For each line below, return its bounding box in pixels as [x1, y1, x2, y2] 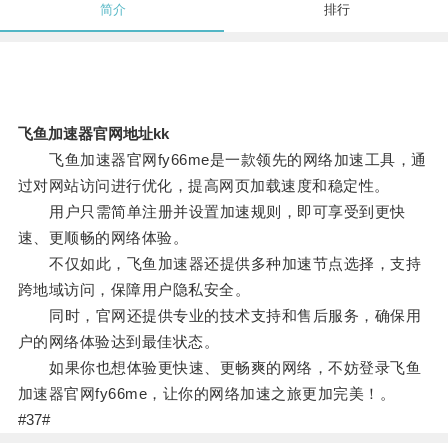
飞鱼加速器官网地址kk [17, 125, 169, 143]
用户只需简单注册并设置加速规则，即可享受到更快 [17, 203, 406, 221]
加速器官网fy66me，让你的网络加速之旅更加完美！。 [17, 385, 396, 403]
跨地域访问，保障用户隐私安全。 [17, 281, 251, 299]
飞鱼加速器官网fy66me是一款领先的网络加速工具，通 [17, 151, 427, 169]
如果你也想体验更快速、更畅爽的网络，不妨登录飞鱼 [17, 359, 422, 377]
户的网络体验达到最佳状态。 [17, 333, 220, 351]
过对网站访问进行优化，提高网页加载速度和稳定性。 [17, 177, 390, 195]
